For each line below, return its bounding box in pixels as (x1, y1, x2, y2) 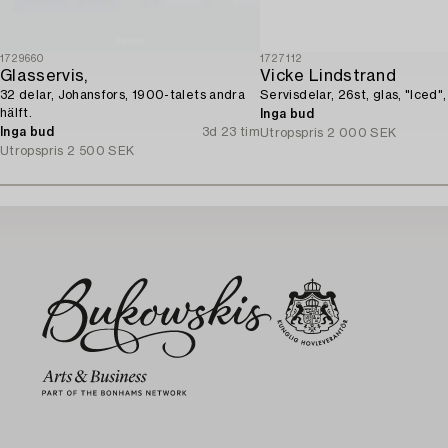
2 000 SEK (327, 126, 397, 139)
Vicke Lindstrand (260, 67, 397, 84)
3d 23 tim (201, 125, 260, 138)
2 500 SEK (67, 144, 135, 157)
